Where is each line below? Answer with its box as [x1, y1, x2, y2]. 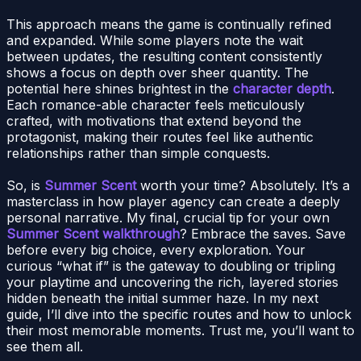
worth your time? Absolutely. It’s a [136, 176, 350, 193]
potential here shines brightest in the [6, 80, 233, 97]
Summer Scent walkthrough [6, 225, 180, 242]
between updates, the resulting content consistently [6, 48, 322, 64]
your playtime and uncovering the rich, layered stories [6, 273, 338, 290]
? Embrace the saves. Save [180, 225, 346, 242]
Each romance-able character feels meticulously [6, 96, 305, 113]
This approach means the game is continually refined [6, 15, 331, 32]
